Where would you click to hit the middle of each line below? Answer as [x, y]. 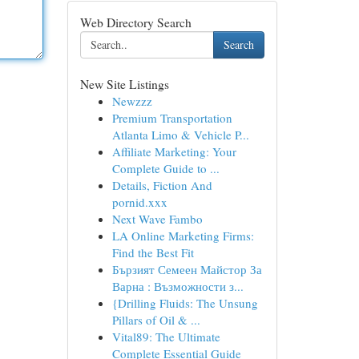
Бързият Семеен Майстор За [187, 269]
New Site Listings [124, 84]
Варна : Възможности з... [177, 286]
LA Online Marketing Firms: [183, 236]
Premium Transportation [172, 118]
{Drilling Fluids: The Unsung [185, 303]
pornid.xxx [139, 202]
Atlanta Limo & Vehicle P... [180, 135]
